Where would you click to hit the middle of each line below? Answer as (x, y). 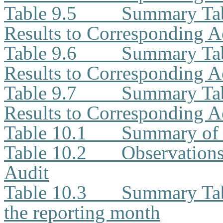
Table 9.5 (40, 13)
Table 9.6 (40, 53)
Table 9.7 (40, 93)
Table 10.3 (45, 192)
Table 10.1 (45, 133)
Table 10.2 (45, 153)
